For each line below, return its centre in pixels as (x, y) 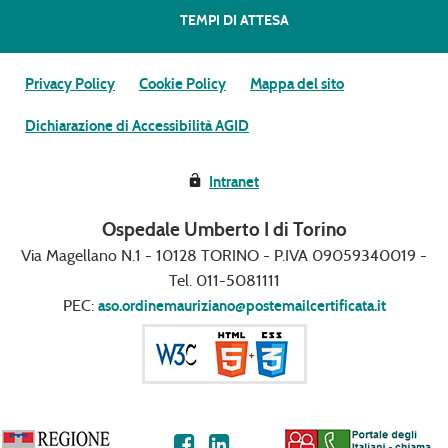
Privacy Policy (70, 84)
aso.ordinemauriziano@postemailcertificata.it (241, 306)
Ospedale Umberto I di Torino (224, 229)
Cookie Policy (182, 84)
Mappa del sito (297, 84)
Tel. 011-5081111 (224, 280)
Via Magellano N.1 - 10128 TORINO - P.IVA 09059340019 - (224, 255)
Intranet (234, 182)
